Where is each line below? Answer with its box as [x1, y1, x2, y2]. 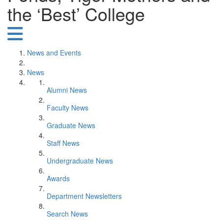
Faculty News [47, 103, 88, 112]
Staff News [47, 138, 80, 148]
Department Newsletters [47, 191, 122, 201]
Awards [47, 173, 70, 183]
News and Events [27, 48, 81, 57]
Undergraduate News [47, 156, 113, 165]
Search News [47, 209, 88, 219]
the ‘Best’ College [7, 1, 145, 26]
